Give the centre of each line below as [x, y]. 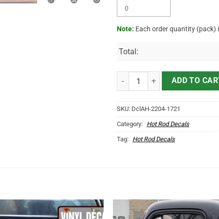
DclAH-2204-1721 [156, 109]
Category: [131, 124]
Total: [129, 52]
